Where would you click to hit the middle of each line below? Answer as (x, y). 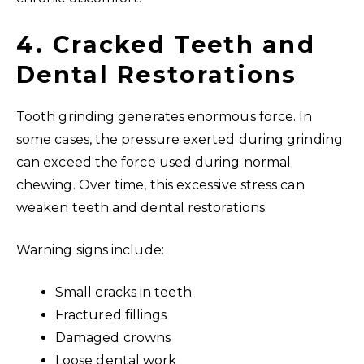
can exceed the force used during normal (154, 162)
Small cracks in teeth (123, 292)
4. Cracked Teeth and (166, 44)
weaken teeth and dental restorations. (142, 207)
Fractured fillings (111, 314)
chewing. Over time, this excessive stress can (160, 184)
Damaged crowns (113, 337)
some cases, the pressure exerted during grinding (180, 139)
